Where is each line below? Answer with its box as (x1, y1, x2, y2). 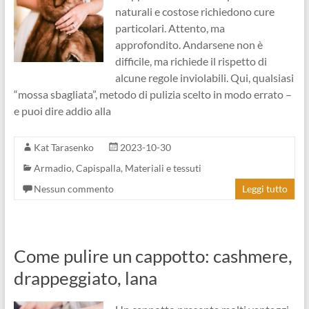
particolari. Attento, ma (114, 21, 225, 34)
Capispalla (75, 162, 121, 174)
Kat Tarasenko (33, 141, 94, 153)
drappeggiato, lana (13, 267, 157, 289)
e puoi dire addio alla (13, 104, 111, 117)
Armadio (33, 162, 72, 174)
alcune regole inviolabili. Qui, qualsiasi (114, 71, 294, 84)
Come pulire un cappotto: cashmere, (13, 245, 292, 267)
